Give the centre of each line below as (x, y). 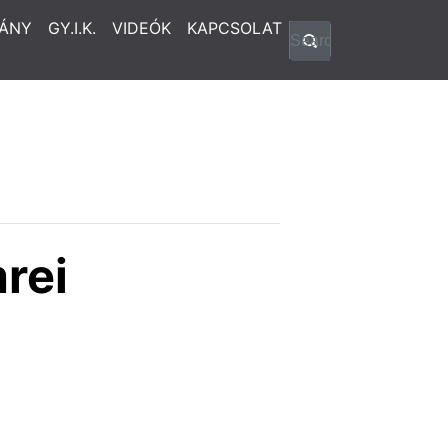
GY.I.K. (72, 28)
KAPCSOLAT (234, 28)
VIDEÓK (141, 28)
